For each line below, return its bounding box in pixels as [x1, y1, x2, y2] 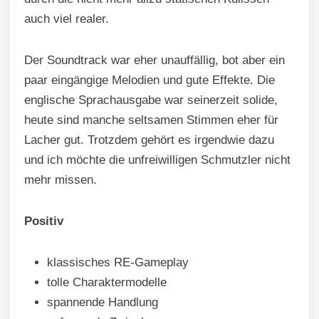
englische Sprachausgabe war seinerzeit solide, [24, 93, 278, 107]
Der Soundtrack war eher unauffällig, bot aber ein [24, 53, 285, 67]
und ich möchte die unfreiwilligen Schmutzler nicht [24, 152, 291, 167]
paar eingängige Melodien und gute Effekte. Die [24, 73, 275, 87]
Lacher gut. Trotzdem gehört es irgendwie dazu [24, 132, 274, 147]
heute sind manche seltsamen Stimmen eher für [24, 113, 278, 127]
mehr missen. [24, 172, 97, 187]
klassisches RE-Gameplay [47, 255, 189, 269]
